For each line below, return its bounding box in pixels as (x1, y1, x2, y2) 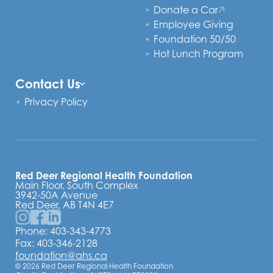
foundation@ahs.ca (15, 249, 107, 261)
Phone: (15, 225, 50, 237)
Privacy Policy (24, 96, 88, 108)
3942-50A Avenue (15, 189, 97, 201)
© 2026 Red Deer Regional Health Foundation (15, 261, 173, 271)
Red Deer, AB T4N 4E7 (15, 199, 114, 211)
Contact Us (15, 76, 80, 91)
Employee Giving (153, 18, 233, 30)
